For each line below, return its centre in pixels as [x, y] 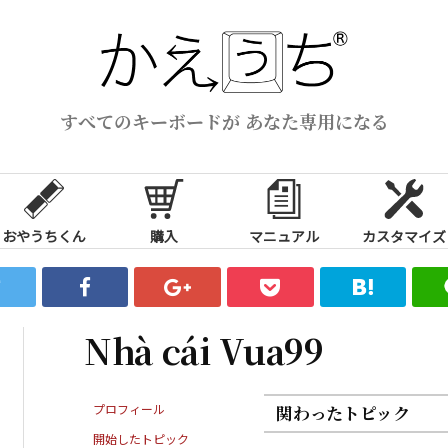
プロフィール [129, 408]
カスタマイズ [404, 235]
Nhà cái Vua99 [204, 350]
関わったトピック [343, 412]
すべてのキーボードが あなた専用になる [224, 120]
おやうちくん [44, 235]
